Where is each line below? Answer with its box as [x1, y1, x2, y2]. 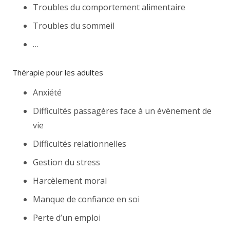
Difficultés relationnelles [33, 138, 126, 149]
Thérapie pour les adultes [12, 67, 103, 78]
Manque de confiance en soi [33, 193, 140, 205]
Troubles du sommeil [33, 20, 114, 31]
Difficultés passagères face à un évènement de [33, 105, 212, 117]
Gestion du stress [33, 156, 100, 168]
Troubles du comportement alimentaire [33, 1, 185, 13]
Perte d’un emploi [33, 212, 101, 223]
